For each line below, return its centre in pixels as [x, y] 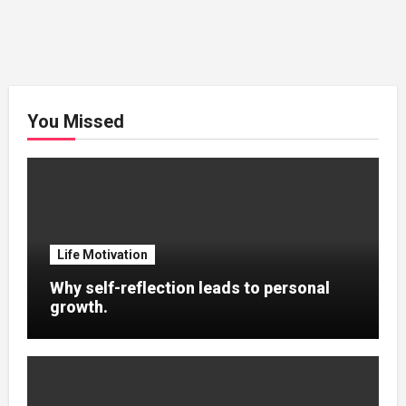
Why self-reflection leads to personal [189, 287]
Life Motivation [102, 254]
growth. [78, 306]
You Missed [75, 121]
